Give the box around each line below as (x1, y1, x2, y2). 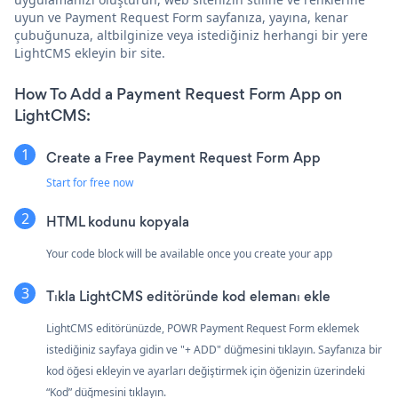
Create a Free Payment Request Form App (46, 147, 321, 167)
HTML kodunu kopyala (46, 211, 189, 231)
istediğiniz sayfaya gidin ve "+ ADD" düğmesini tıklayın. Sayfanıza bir (46, 341, 382, 357)
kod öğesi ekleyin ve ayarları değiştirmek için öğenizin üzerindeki (46, 362, 365, 378)
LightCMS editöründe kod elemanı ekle (79, 286, 330, 306)
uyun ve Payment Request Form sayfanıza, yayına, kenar (14, 8, 348, 26)
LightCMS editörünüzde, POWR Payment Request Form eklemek (46, 320, 359, 336)
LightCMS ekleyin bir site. (14, 44, 165, 61)
